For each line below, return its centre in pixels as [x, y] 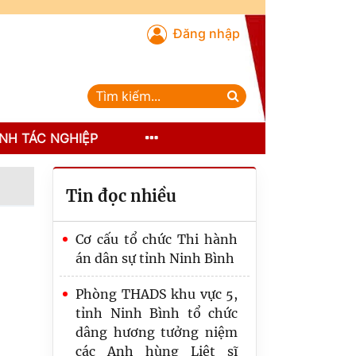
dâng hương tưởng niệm [157, 332]
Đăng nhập [207, 33]
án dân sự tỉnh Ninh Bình [155, 258]
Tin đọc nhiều [121, 196]
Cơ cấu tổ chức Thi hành [157, 239]
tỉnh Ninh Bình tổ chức [157, 313]
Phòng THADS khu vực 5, [157, 294]
